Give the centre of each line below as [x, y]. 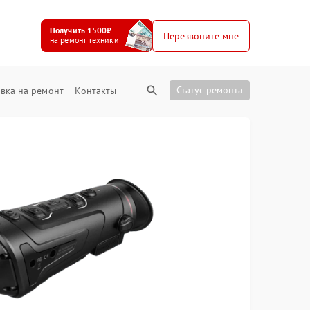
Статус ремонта [210, 90]
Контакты [96, 91]
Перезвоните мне [201, 36]
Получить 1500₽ [81, 30]
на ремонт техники [84, 40]
